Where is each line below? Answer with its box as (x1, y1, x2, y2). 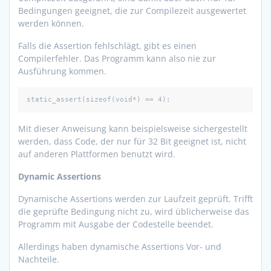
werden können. (18, 17, 84, 29)
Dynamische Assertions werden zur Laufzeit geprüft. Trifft (18, 192, 253, 204)
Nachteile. (18, 253, 59, 265)
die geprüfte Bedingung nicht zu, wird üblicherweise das (18, 205, 249, 217)
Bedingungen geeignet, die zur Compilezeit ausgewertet (18, 4, 246, 16)
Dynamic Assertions (18, 170, 101, 182)
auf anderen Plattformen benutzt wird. (18, 148, 175, 160)
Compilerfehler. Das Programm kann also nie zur (18, 52, 216, 64)
